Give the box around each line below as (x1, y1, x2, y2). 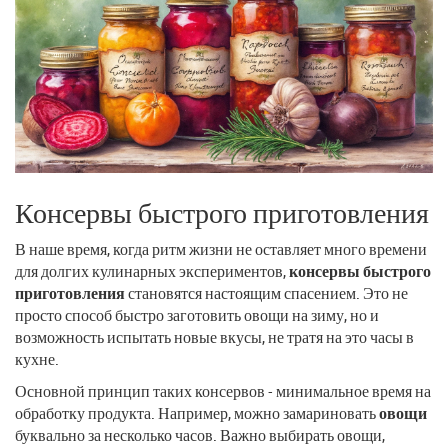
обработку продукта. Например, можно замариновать (15, 401, 379, 424)
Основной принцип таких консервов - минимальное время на (15, 379, 431, 402)
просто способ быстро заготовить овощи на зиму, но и (15, 303, 379, 326)
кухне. (15, 347, 59, 370)
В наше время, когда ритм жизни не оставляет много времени (15, 237, 427, 260)
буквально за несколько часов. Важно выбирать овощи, (15, 423, 385, 446)
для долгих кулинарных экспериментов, (15, 259, 289, 282)
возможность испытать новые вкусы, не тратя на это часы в (15, 325, 414, 348)
